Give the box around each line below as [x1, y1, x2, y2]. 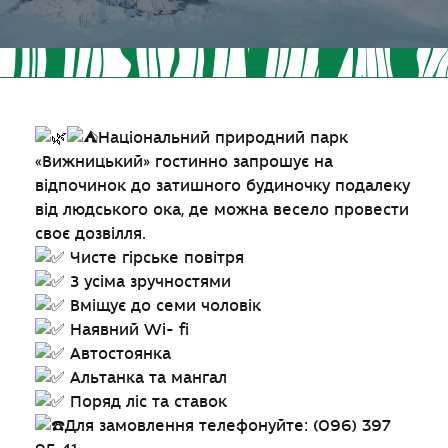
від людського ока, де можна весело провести [35, 201, 409, 220]
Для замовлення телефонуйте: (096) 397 [65, 417, 391, 436]
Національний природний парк [98, 129, 348, 148]
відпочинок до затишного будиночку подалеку [35, 177, 410, 196]
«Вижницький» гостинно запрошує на [35, 153, 333, 172]
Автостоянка [65, 345, 171, 364]
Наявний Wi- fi [65, 321, 189, 340]
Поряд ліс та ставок [65, 393, 227, 412]
